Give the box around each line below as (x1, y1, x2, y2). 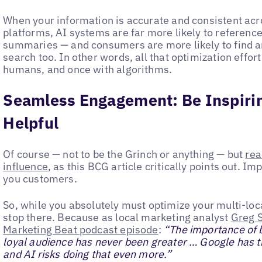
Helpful (3, 112, 59, 133)
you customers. (3, 172, 80, 186)
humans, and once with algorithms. (3, 62, 173, 76)
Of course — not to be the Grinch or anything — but (3, 147, 246, 161)
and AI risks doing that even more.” (3, 247, 172, 261)
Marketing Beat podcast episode (3, 222, 158, 236)
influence (3, 160, 48, 174)
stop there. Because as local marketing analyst (3, 210, 231, 224)
